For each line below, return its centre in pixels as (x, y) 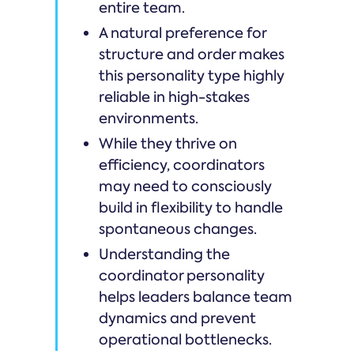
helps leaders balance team (196, 297)
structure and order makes (192, 54)
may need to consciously (185, 186)
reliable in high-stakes (174, 97)
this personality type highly (192, 75)
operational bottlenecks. (185, 339)
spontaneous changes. (178, 229)
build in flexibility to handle (191, 207)
